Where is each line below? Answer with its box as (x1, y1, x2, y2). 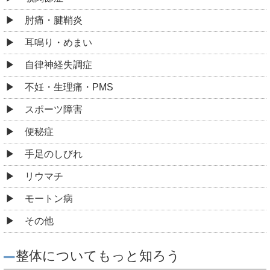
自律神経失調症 (25, 59, 92, 70)
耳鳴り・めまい (25, 37, 92, 48)
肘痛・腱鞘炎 (25, 14, 83, 25)
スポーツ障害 (25, 104, 83, 115)
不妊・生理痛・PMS (25, 81, 113, 92)
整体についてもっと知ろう (16, 248, 180, 263)
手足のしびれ (25, 148, 83, 159)
